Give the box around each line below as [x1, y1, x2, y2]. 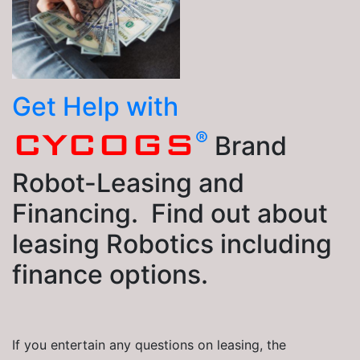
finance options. [12, 259, 208, 291]
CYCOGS [12, 128, 195, 162]
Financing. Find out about [12, 198, 328, 230]
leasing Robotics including [12, 228, 332, 260]
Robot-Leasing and [12, 167, 244, 199]
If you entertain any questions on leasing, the [12, 337, 286, 354]
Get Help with [12, 91, 178, 123]
